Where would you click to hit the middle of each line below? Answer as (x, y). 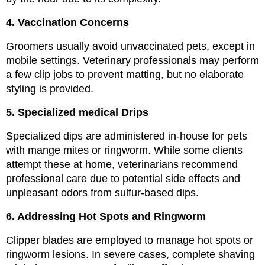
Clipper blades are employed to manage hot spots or (130, 240)
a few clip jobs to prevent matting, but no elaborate (125, 75)
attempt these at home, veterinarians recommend (122, 165)
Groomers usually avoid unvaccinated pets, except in (130, 46)
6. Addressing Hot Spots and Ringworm (106, 217)
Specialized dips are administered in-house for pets (127, 136)
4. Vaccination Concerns (67, 23)
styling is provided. (50, 89)
